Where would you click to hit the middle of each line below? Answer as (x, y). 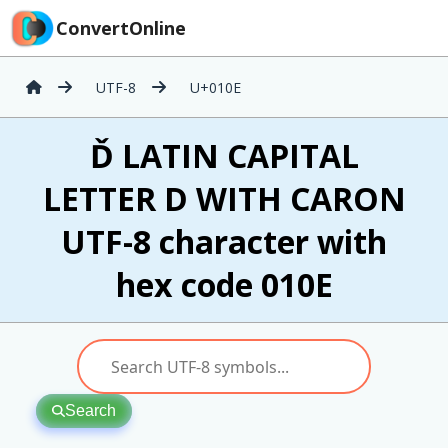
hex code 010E (224, 284)
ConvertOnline (121, 28)
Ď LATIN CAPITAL (224, 155)
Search (90, 410)
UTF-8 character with (224, 241)
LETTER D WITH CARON (224, 198)
